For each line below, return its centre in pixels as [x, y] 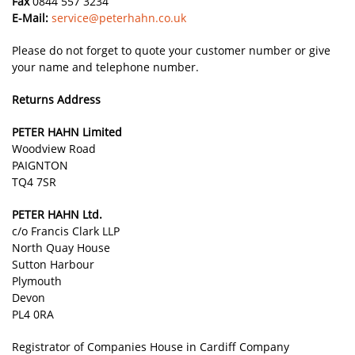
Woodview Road [54, 149]
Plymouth [37, 281]
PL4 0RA [33, 314]
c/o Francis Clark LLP [66, 231]
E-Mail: [30, 18]
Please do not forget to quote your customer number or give [171, 50]
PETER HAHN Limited [67, 132]
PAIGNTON [40, 165]
